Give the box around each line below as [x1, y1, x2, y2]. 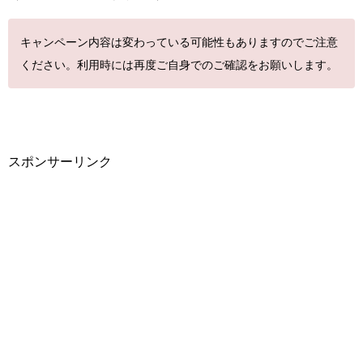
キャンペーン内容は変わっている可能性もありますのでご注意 [20, 36, 338, 49]
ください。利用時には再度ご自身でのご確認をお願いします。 [20, 58, 338, 71]
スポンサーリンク [8, 155, 112, 169]
